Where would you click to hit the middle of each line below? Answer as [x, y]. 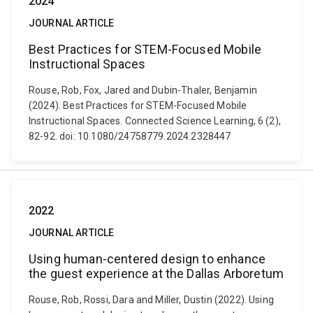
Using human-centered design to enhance [147, 259]
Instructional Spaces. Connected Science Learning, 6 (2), [155, 121]
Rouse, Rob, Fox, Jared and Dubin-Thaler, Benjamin [143, 90]
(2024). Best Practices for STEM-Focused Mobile [138, 105]
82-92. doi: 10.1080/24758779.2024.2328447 [130, 136]
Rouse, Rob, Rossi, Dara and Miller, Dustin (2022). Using [151, 300]
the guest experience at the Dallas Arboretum [156, 274]
